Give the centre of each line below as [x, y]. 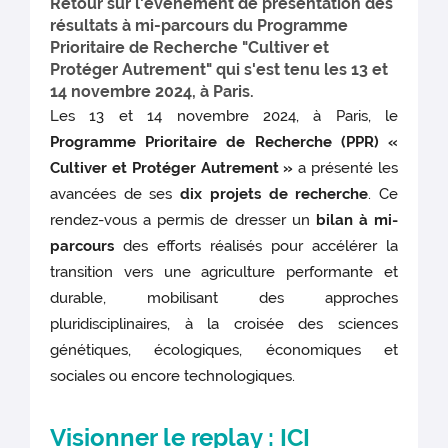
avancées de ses [115, 194]
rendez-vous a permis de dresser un [183, 220]
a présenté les [345, 168]
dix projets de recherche [274, 194]
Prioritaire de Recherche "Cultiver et [189, 47]
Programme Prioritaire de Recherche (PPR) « [224, 142]
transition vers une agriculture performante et [224, 272]
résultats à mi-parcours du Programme [199, 25]
